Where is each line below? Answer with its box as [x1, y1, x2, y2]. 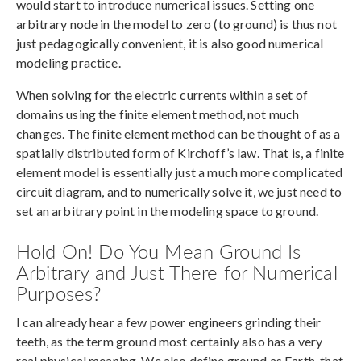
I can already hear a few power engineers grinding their [16, 314, 322, 330]
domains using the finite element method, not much [16, 106, 300, 122]
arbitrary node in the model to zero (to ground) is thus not [16, 16, 337, 32]
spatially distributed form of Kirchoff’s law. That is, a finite [16, 145, 345, 161]
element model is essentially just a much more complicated [16, 164, 343, 180]
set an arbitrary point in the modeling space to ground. [16, 203, 319, 219]
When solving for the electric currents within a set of [16, 87, 309, 103]
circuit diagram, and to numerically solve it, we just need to [16, 184, 342, 200]
